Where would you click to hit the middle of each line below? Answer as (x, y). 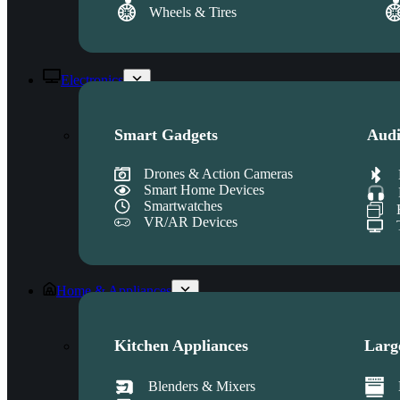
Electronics (92, 79)
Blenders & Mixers (202, 387)
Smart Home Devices (204, 189)
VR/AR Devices (191, 221)
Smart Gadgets (166, 134)
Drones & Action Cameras (218, 173)
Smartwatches (183, 205)
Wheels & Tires (193, 12)
